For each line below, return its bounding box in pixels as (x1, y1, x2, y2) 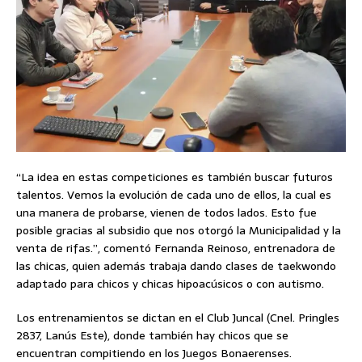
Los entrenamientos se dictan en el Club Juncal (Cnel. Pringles (16, 308, 339, 326)
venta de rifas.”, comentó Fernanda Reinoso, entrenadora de (16, 238, 335, 257)
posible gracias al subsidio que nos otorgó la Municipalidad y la (16, 221, 341, 239)
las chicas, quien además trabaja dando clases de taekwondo (16, 256, 336, 275)
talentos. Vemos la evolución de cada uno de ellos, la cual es (16, 185, 331, 204)
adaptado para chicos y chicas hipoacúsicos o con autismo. (16, 274, 324, 293)
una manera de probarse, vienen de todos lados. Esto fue (16, 203, 317, 221)
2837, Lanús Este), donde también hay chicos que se (16, 326, 288, 344)
